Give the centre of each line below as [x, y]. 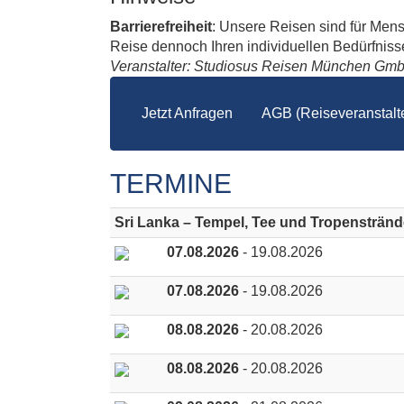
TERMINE [171, 184]
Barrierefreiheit [161, 27]
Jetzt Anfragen [187, 113]
